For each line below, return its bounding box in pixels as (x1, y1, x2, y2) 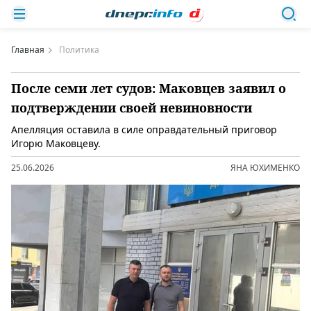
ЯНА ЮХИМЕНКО (230, 162, 300, 174)
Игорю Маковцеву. (11, 137, 101, 150)
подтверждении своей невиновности (11, 99, 252, 116)
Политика (59, 44, 99, 56)
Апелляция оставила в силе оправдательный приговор (11, 123, 277, 136)
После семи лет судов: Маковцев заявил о (11, 80, 286, 96)
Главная (11, 44, 44, 56)
